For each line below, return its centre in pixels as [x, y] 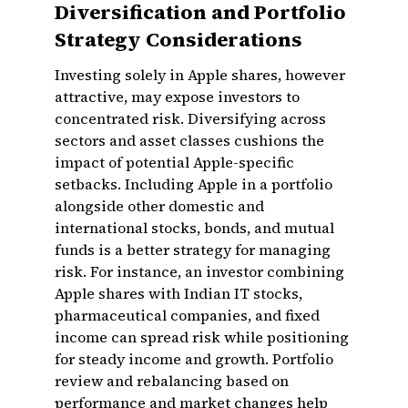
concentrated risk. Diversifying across [190, 118]
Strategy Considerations [178, 39]
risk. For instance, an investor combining [199, 271]
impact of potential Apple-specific [174, 162]
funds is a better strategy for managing [193, 250]
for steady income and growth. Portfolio [194, 359]
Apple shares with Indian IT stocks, [178, 293]
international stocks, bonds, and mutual [194, 228]
